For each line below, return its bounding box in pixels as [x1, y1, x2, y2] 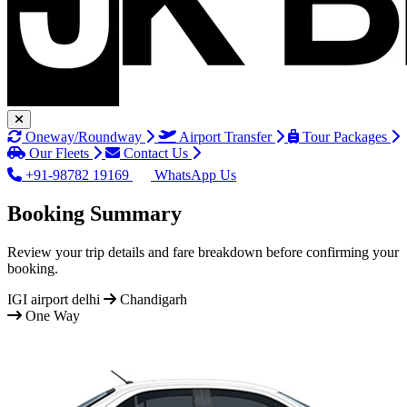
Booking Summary [7, 201, 182, 225]
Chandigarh [120, 291, 187, 307]
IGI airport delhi [7, 291, 100, 307]
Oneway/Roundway [25, 129, 142, 144]
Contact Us [124, 145, 188, 161]
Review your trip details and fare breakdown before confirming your [7, 243, 399, 260]
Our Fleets [29, 145, 89, 161]
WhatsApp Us [151, 167, 236, 183]
